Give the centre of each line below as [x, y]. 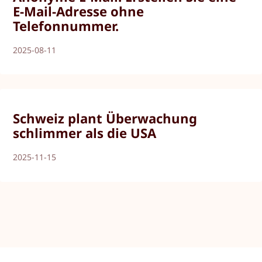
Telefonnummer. [66, 25]
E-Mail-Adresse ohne [79, 11]
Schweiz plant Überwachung [105, 118]
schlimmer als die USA [85, 133]
